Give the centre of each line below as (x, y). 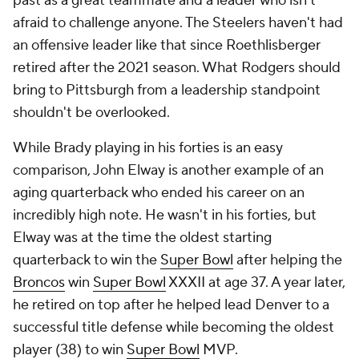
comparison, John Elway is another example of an (168, 170)
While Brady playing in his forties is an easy (148, 148)
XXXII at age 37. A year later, (256, 282)
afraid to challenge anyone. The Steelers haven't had (178, 23)
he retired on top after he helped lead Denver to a (171, 305)
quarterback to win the (87, 260)
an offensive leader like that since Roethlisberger (167, 45)
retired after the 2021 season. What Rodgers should (177, 68)
